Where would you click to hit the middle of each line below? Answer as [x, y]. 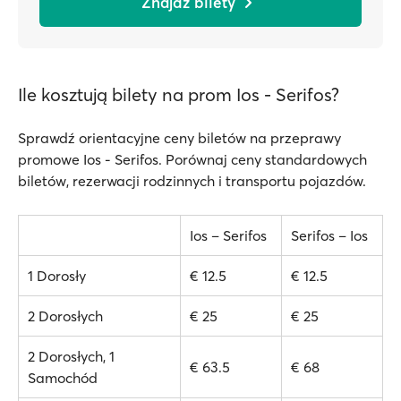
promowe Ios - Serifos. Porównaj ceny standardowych [192, 159]
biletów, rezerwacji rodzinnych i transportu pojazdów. [192, 181]
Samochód [63, 378]
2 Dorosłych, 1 [71, 356]
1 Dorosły [57, 276]
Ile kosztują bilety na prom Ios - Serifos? [179, 94]
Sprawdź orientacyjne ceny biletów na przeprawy [179, 138]
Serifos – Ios [329, 235]
